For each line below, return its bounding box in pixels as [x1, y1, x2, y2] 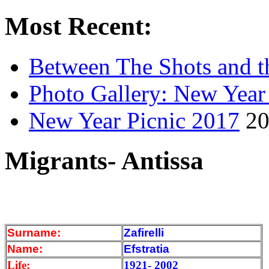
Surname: [7, 226, 61, 239]
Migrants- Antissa [5, 147, 204, 175]
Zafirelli [124, 226, 170, 239]
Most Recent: [5, 12, 152, 41]
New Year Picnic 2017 [29, 107, 240, 134]
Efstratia [124, 242, 169, 255]
